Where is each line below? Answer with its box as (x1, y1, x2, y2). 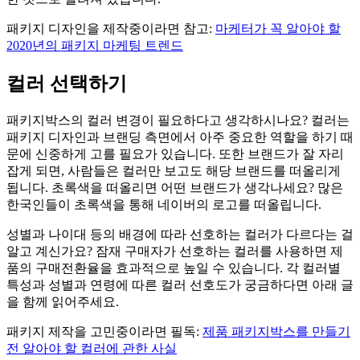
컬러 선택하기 (6, 73, 127, 95)
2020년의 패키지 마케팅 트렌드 (6, 39, 183, 53)
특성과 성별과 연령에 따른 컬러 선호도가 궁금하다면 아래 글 (6, 277, 354, 292)
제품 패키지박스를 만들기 (202, 324, 350, 338)
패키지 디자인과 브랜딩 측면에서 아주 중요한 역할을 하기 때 (6, 129, 354, 144)
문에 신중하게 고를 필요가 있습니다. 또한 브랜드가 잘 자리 (6, 146, 344, 161)
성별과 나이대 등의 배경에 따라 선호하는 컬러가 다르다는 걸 (6, 227, 354, 241)
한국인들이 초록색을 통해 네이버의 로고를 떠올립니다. (6, 197, 321, 211)
